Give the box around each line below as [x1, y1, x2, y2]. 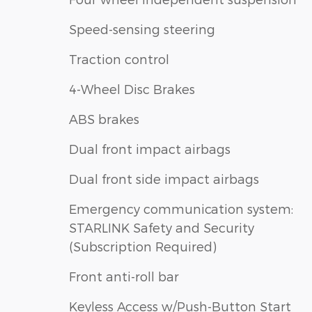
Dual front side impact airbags [69, 171, 259, 186]
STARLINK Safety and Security [69, 219, 254, 235]
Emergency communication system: [69, 201, 293, 216]
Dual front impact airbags [69, 141, 231, 156]
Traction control [69, 51, 169, 66]
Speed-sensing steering [69, 21, 215, 36]
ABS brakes [69, 111, 139, 126]
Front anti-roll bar [69, 268, 179, 283]
